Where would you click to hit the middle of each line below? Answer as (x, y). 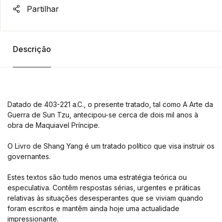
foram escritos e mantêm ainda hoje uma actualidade (93, 208)
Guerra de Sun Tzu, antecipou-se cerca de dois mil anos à (103, 115)
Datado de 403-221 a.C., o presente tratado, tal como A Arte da (110, 104)
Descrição (32, 49)
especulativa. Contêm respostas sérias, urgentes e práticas (104, 188)
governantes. (29, 156)
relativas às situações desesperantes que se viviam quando (105, 198)
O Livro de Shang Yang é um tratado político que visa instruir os (111, 146)
